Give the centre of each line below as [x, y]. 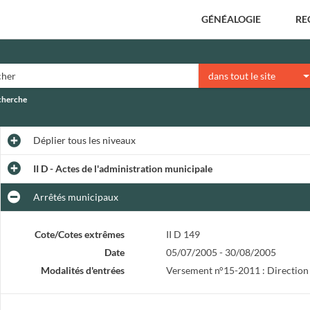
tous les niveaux [100, 140]
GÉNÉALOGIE [231, 19]
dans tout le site [242, 75]
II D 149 [183, 234]
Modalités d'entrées [82, 270]
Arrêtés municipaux [75, 197]
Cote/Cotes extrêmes [79, 234]
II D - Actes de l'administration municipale [122, 168]
